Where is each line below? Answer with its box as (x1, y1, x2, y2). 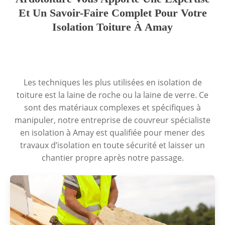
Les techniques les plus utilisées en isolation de (23, 77, 202, 88)
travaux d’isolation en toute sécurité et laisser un (20, 140, 205, 151)
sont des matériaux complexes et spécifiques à (24, 102, 201, 113)
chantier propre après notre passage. (41, 152, 184, 163)
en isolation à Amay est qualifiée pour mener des (20, 127, 205, 138)
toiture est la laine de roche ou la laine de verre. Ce (17, 89, 208, 100)
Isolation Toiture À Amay (52, 21, 173, 33)
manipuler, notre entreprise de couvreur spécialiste (15, 115, 210, 126)
